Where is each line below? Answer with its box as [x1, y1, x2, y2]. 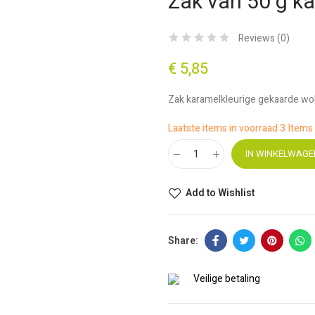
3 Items [280, 121, 313, 136]
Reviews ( [238, 31, 281, 46]
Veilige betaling [193, 271, 260, 286]
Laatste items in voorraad [168, 121, 280, 136]
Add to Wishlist [186, 186, 255, 200]
